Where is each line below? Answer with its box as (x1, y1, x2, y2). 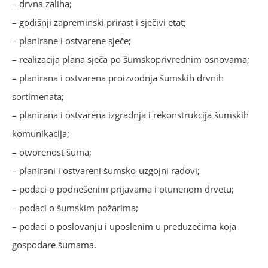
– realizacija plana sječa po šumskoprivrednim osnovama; (12, 53, 249, 65)
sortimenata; (12, 90, 64, 102)
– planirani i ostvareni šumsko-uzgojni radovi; (12, 164, 200, 176)
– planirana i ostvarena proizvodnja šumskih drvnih (12, 71, 224, 84)
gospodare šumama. (12, 238, 96, 251)
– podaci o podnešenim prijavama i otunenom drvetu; (12, 182, 234, 195)
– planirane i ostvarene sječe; (12, 34, 131, 47)
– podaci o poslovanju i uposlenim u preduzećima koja (12, 220, 236, 232)
